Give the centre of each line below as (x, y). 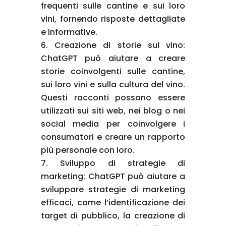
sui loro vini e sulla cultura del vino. (113, 84)
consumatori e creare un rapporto (113, 137)
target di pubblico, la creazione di (113, 215)
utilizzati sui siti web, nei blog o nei (113, 110)
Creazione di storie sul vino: (120, 45)
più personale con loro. (88, 150)
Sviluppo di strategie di (123, 163)
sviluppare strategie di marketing (113, 189)
